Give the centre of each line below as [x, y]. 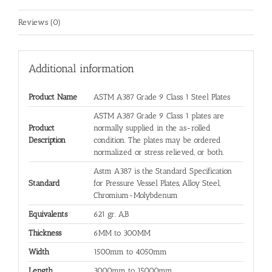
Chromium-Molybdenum [135, 195]
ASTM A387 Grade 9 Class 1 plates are [158, 115]
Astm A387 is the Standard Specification [162, 171]
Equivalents [48, 214]
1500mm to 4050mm [130, 251]
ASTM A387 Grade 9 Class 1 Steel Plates [161, 97]
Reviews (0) [39, 22]
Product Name [53, 97]
